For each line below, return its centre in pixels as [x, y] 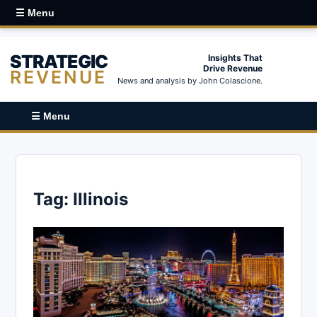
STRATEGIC [59, 61]
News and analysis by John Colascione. [190, 81]
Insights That [235, 58]
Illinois [100, 199]
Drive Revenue [233, 68]
